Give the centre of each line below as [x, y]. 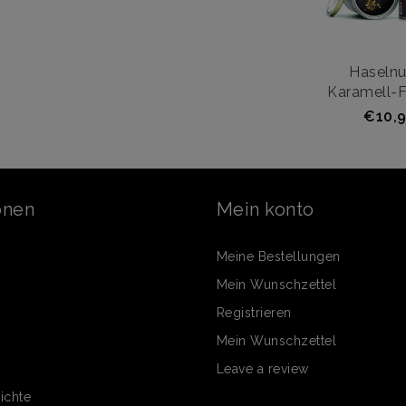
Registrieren [254, 313]
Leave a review [263, 369]
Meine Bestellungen [279, 257]
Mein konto [266, 210]
